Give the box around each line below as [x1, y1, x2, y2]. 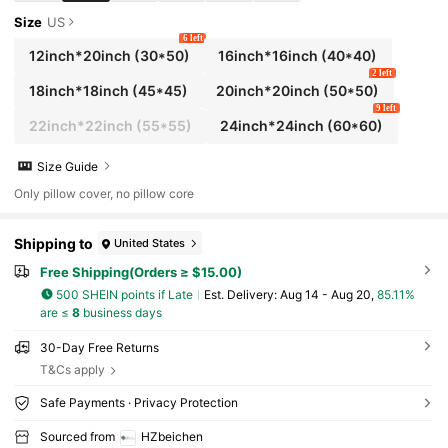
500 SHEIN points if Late [56, 286, 194, 302]
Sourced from [39, 428, 115, 444]
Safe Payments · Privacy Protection [39, 394, 238, 410]
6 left [182, 32, 203, 43]
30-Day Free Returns [39, 340, 159, 356]
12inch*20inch [28, 47, 131, 65]
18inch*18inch [28, 82, 129, 100]
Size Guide [37, 158, 99, 174]
